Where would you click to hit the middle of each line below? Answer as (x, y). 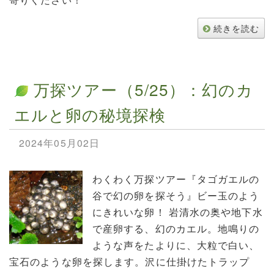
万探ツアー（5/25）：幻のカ (143, 89)
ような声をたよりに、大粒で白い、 (176, 245)
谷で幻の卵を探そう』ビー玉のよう (176, 195)
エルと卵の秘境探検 (90, 114)
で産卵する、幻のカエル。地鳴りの (176, 228)
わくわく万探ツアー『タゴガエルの (176, 179)
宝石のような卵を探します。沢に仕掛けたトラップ (130, 261)
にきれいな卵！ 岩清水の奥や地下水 (177, 212)
